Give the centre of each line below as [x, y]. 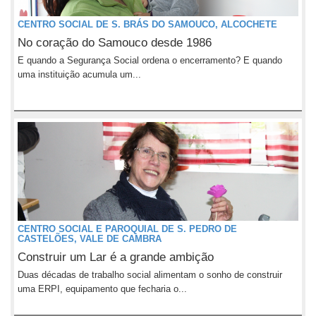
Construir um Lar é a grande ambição [116, 257]
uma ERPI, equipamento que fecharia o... [102, 289]
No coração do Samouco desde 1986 [115, 43]
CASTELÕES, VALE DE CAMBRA [90, 239]
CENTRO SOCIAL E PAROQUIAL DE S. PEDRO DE [127, 229]
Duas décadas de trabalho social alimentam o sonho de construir [150, 275]
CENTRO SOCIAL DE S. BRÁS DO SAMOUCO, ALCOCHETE [147, 24]
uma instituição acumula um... [79, 74]
